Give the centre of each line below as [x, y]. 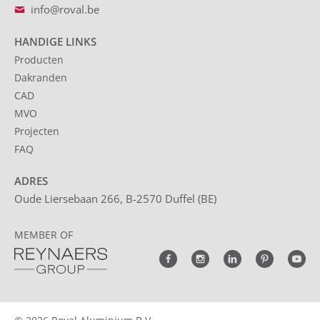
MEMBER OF [44, 234]
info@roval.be [65, 9]
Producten [39, 59]
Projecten [37, 131]
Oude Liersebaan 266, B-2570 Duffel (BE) [115, 198]
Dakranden [41, 77]
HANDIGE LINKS [55, 41]
